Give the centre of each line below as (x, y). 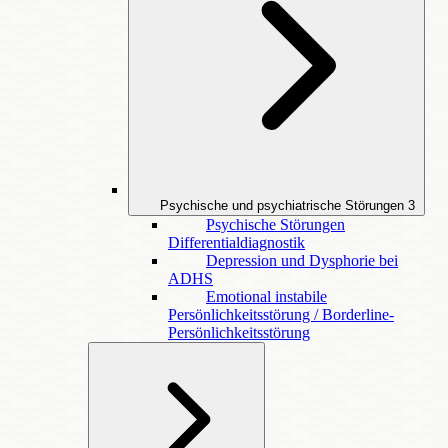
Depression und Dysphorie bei (302, 260)
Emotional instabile (266, 296)
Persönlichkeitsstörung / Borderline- (281, 314)
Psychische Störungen (275, 224)
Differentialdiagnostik (236, 242)
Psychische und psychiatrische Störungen (282, 205)
